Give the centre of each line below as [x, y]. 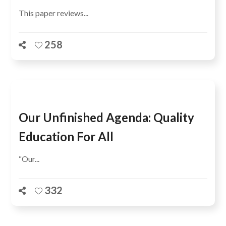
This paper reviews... [54, 13]
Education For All [66, 136]
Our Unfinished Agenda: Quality [107, 117]
